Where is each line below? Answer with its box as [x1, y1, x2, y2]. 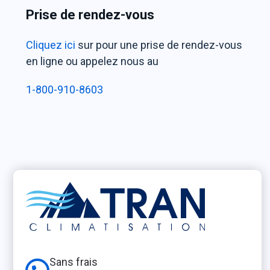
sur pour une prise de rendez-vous [75, 39, 242, 52]
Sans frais [49, 256, 98, 269]
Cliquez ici [26, 39, 75, 52]
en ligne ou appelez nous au [26, 55, 159, 68]
